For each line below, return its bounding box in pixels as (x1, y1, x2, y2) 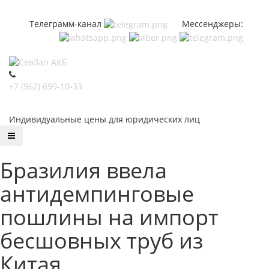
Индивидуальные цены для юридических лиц (9, 113, 200, 125)
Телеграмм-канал (29, 18, 104, 29)
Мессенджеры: (168, 18, 243, 29)
